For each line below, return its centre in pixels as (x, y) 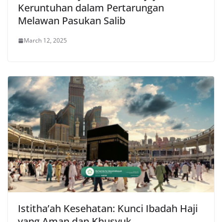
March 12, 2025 (45, 41)
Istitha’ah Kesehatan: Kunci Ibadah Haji (108, 209)
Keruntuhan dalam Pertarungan (91, 8)
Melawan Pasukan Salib (72, 21)
